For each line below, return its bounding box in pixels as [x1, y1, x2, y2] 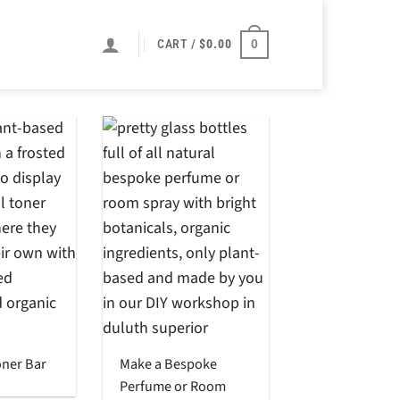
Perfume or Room [120, 375, 227, 396]
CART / [156, 37, 200, 53]
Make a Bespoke [120, 353, 218, 374]
